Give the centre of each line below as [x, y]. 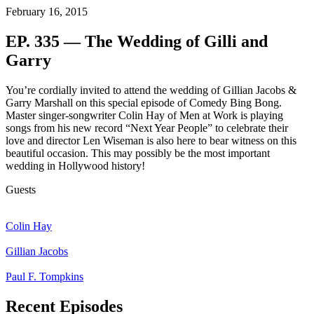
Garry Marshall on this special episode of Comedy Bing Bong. [144, 103]
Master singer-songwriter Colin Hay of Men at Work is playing [144, 116]
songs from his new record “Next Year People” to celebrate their [147, 128]
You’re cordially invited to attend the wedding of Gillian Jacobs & [151, 90]
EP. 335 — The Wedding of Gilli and [137, 42]
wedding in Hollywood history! [75, 166]
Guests [21, 190]
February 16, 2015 [47, 12]
